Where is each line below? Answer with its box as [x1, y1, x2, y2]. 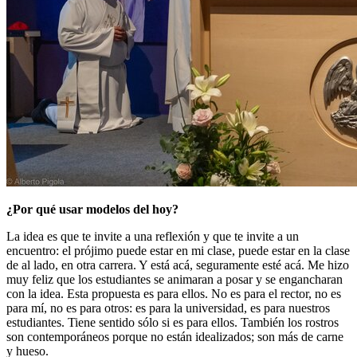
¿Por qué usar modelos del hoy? [6, 202, 182, 217]
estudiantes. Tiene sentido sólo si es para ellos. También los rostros [6, 316, 339, 330]
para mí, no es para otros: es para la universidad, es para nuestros [6, 301, 330, 316]
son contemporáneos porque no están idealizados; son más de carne [6, 330, 343, 344]
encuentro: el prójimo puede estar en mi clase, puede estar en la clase [6, 244, 350, 258]
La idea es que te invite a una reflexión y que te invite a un [6, 229, 299, 244]
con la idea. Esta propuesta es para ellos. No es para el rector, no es [6, 287, 341, 301]
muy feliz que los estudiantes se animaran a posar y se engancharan [6, 273, 343, 287]
